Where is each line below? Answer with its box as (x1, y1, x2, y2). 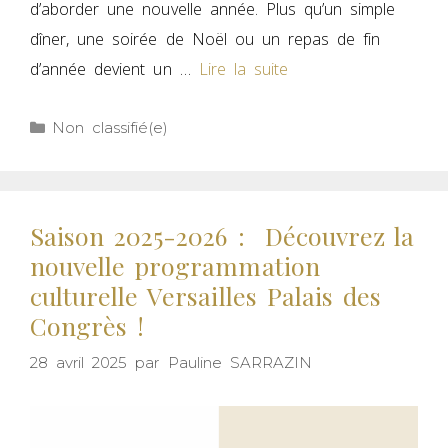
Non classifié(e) (52, 118, 169, 138)
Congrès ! (30, 309, 145, 343)
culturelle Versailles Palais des (30, 279, 381, 313)
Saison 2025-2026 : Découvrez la (30, 219, 414, 253)
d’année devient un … (30, 58, 199, 81)
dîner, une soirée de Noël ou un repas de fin (30, 28, 381, 51)
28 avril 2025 (30, 352, 128, 372)
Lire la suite (198, 58, 289, 81)
